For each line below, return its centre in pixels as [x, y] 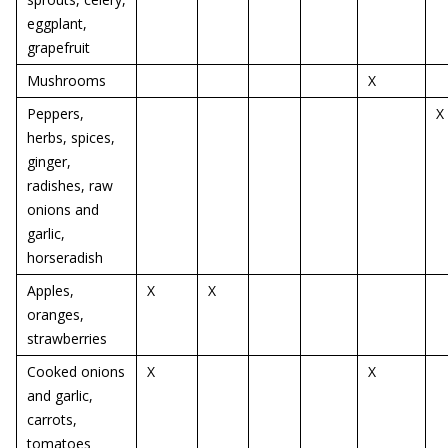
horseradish [65, 257]
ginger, [49, 161]
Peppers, [55, 113]
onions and [63, 209]
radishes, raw [70, 185]
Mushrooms [66, 80]
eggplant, [57, 23]
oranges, [55, 314]
